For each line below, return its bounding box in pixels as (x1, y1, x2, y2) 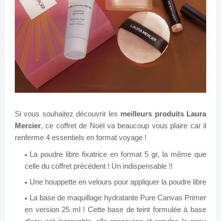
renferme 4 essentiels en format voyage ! (15, 133, 147, 142)
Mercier (15, 121, 41, 130)
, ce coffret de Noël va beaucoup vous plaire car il (41, 121, 206, 130)
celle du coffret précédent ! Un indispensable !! (25, 162, 173, 171)
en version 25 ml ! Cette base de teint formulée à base (25, 205, 206, 214)
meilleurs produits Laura (120, 110, 207, 118)
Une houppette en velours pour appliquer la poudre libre (30, 178, 206, 186)
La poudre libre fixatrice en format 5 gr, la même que (30, 150, 206, 159)
